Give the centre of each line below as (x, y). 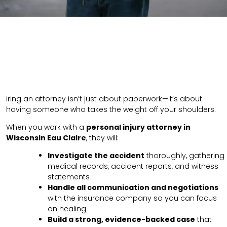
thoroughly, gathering (184, 156)
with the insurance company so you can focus (132, 198)
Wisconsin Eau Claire (46, 138)
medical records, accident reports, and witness (133, 166)
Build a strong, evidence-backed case (121, 220)
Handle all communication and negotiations (133, 188)
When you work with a (46, 127)
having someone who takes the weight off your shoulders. (111, 110)
